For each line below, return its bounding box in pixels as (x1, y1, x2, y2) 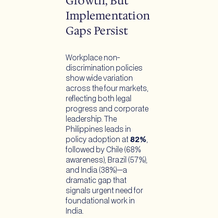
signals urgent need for (66, 187, 143, 195)
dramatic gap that (66, 177, 127, 184)
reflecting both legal (66, 95, 131, 103)
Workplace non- (66, 54, 120, 62)
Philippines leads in (66, 126, 131, 133)
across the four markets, (66, 85, 148, 92)
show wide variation (66, 74, 133, 82)
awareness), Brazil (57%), (66, 156, 147, 164)
